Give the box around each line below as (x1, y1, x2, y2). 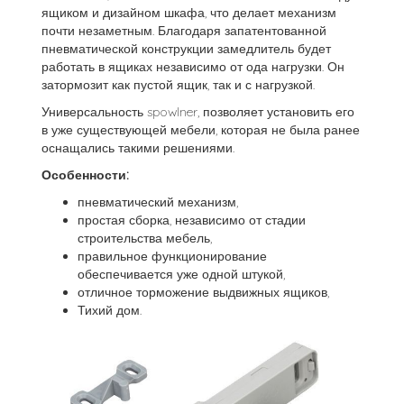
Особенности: (41, 167, 129, 183)
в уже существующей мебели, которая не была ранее (41, 122, 360, 138)
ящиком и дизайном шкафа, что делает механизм (41, 5, 336, 21)
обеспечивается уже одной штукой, (78, 266, 285, 282)
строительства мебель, (78, 230, 212, 246)
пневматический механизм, (78, 194, 238, 210)
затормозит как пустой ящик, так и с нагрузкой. (41, 77, 315, 93)
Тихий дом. (78, 302, 142, 318)
